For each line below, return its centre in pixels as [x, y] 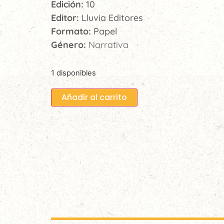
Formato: [72, 31]
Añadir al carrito [94, 97]
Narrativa [108, 45]
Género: [70, 45]
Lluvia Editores [112, 18]
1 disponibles [73, 73]
